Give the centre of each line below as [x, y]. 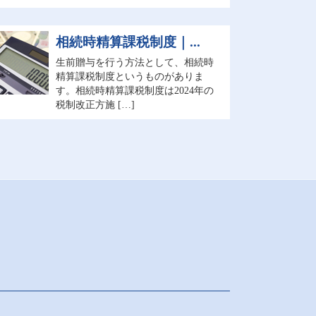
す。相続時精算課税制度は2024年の [134, 91]
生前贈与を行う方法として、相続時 [134, 62]
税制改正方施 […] [95, 105]
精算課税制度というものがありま [129, 77]
